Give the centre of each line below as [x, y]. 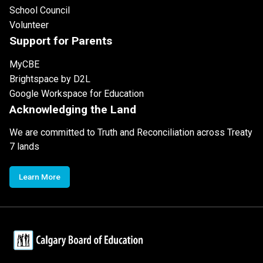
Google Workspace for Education [77, 93]
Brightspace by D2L [50, 79]
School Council [40, 10]
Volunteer [29, 25]
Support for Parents [61, 41]
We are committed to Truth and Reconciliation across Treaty [131, 132]
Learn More [40, 176]
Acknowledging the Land [73, 109]
